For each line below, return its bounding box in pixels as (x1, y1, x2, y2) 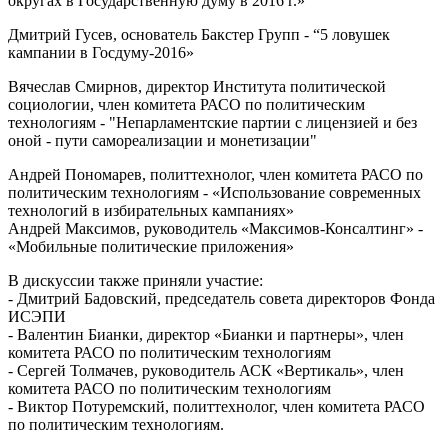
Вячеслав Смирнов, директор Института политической (8, 77, 386, 95)
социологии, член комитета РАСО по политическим (8, 95, 365, 113)
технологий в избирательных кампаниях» (8, 201, 294, 219)
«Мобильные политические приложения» (8, 237, 294, 255)
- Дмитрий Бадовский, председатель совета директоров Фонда (8, 289, 435, 307)
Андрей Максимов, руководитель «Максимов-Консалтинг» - (8, 219, 423, 237)
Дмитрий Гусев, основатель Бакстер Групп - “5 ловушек (8, 25, 390, 43)
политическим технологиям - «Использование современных (8, 183, 421, 201)
